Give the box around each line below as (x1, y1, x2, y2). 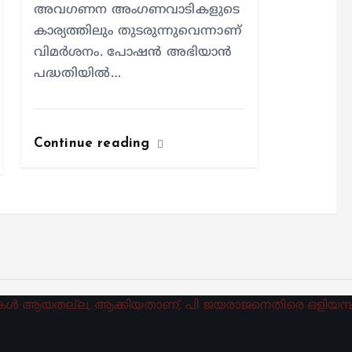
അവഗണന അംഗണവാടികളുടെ (33, 2, 240, 18)
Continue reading (33, 137, 155, 150)
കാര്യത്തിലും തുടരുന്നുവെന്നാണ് (33, 24, 241, 39)
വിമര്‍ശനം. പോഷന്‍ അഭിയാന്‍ (33, 45, 233, 60)
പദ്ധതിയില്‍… (33, 66, 121, 82)
